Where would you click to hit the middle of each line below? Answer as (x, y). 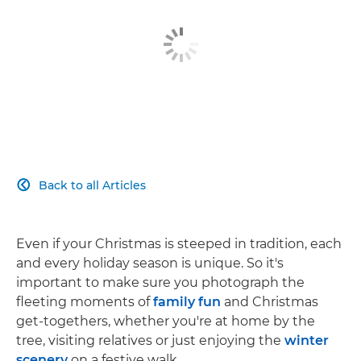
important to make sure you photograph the (160, 282)
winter (307, 340)
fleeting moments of (85, 301)
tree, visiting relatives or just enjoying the (150, 340)
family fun (187, 301)
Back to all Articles (92, 185)
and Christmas (270, 301)
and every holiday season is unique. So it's (150, 263)
